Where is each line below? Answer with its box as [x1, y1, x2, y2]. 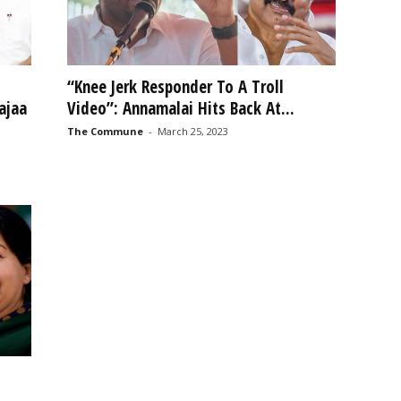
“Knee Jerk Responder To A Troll [66, 75, 284, 98]
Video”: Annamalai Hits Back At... [66, 97, 294, 120]
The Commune [66, 124, 143, 138]
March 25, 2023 [157, 124, 228, 138]
